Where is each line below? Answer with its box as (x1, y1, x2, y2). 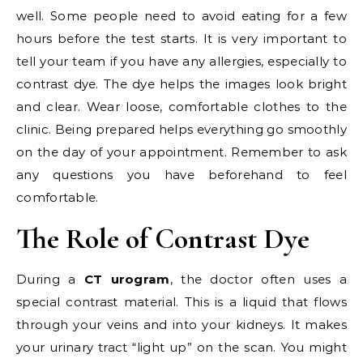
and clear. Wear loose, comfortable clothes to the (16, 99, 347, 114)
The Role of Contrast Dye (16, 221, 310, 256)
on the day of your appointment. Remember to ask (16, 144, 347, 160)
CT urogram (83, 271, 170, 287)
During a (16, 271, 84, 287)
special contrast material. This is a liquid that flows (16, 294, 347, 310)
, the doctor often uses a (169, 271, 348, 287)
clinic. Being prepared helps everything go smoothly (16, 122, 347, 137)
